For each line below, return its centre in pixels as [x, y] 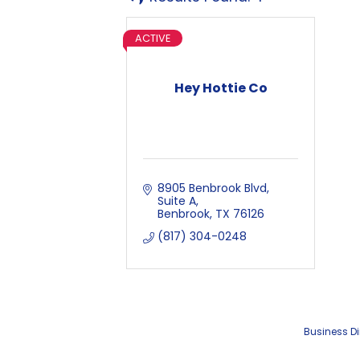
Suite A [176, 201]
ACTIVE [153, 38]
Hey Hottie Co [221, 88]
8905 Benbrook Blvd [212, 188]
